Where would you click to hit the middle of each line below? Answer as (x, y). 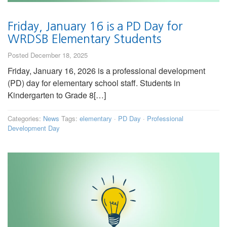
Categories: (25, 119)
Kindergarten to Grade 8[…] (57, 95)
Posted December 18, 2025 (48, 55)
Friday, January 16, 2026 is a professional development (106, 71)
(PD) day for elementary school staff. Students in (94, 83)
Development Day (34, 128)
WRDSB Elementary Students (84, 39)
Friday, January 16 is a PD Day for (95, 26)
